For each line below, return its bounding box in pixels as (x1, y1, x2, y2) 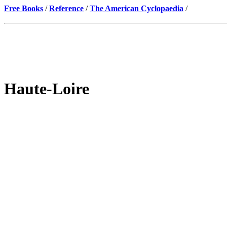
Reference (49, 4, 84, 13)
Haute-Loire (4, 80, 89, 98)
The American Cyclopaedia (90, 4, 183, 13)
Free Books (4, 4, 43, 13)
